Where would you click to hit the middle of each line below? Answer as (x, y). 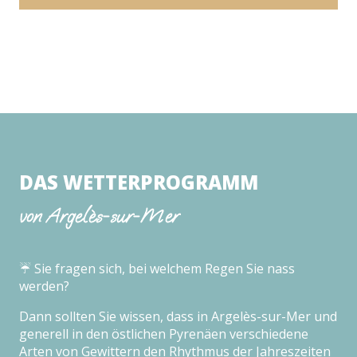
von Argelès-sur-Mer (99, 215)
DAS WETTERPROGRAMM (139, 182)
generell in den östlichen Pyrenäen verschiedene (164, 333)
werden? (44, 286)
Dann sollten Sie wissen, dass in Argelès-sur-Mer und (178, 316)
